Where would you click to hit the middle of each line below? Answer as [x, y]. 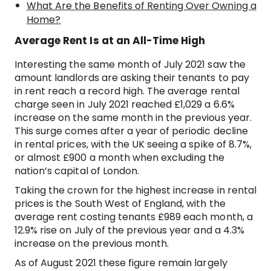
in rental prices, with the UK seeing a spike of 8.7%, [133, 145]
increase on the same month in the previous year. [133, 118]
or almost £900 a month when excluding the [120, 158]
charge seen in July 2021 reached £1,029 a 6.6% [125, 105]
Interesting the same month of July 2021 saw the [130, 65]
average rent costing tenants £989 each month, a [134, 217]
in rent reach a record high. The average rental [127, 91]
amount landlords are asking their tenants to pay [132, 78]
